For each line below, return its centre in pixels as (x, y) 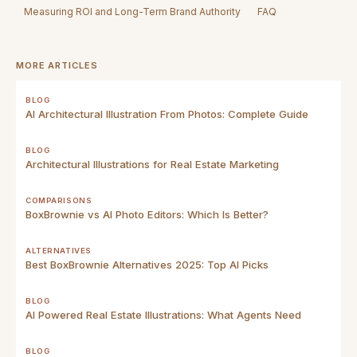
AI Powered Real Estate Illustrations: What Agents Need (163, 314)
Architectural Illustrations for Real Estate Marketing (152, 164)
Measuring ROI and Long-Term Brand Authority (133, 11)
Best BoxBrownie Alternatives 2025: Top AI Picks (147, 264)
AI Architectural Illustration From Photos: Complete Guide (167, 114)
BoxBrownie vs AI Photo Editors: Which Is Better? (147, 214)
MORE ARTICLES (57, 65)
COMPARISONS (59, 200)
